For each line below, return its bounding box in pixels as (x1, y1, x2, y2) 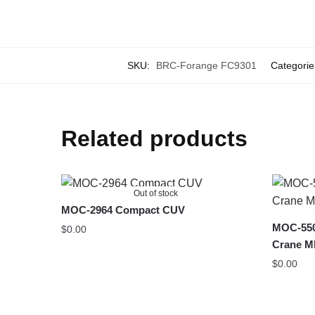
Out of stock (134, 188, 179, 199)
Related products (61, 126, 248, 152)
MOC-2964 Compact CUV (61, 204, 186, 217)
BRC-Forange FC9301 (155, 60, 257, 72)
